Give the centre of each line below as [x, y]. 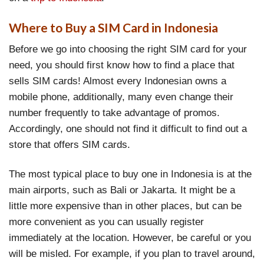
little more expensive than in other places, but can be [125, 205]
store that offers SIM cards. [70, 145]
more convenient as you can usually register [106, 221]
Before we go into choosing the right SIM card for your [128, 49]
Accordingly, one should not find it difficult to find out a [128, 129]
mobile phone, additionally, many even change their [121, 97]
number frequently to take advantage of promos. [114, 113]
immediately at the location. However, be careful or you [130, 237]
